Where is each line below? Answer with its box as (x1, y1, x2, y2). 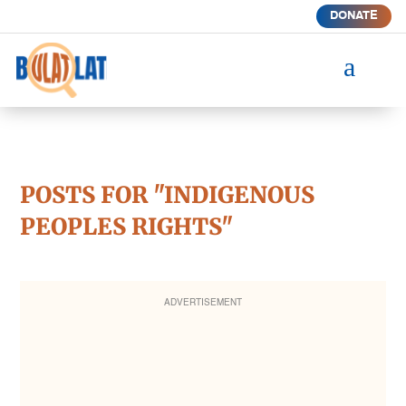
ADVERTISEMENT (164, 297, 242, 307)
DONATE (329, 10, 378, 22)
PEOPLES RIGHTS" (20, 211, 234, 241)
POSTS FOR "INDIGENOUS (20, 179, 315, 209)
